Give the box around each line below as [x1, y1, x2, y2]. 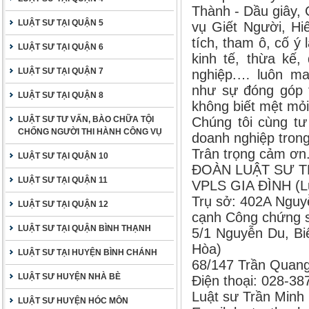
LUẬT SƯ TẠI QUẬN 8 [18, 90, 103, 100]
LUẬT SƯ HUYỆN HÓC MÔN [18, 296, 128, 306]
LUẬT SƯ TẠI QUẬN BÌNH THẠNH [18, 223, 151, 233]
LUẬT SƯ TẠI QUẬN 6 [18, 42, 103, 52]
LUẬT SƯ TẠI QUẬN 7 [18, 66, 103, 76]
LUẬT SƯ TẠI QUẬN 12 [18, 199, 108, 209]
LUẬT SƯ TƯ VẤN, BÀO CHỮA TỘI [18, 114, 154, 124]
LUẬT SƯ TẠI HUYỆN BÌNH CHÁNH [18, 248, 157, 257]
